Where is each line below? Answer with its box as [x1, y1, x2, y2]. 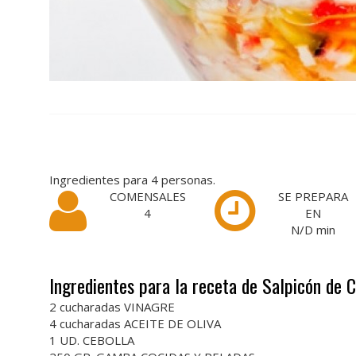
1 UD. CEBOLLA [49, 332, 134, 348]
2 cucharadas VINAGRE [49, 299, 175, 315]
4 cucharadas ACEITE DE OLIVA [49, 315, 221, 331]
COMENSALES [109, 188, 186, 204]
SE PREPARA [278, 188, 349, 204]
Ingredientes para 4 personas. [49, 172, 215, 188]
